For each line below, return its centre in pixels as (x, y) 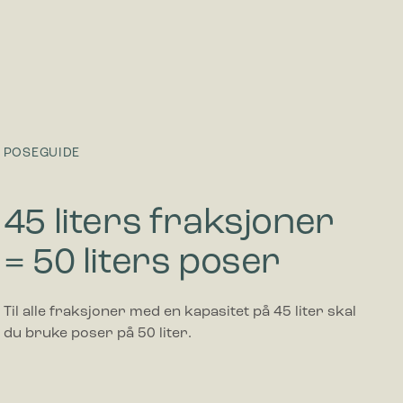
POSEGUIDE (42, 154)
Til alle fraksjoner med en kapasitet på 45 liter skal (179, 313)
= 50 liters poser (142, 264)
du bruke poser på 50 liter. (97, 334)
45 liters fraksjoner (169, 224)
